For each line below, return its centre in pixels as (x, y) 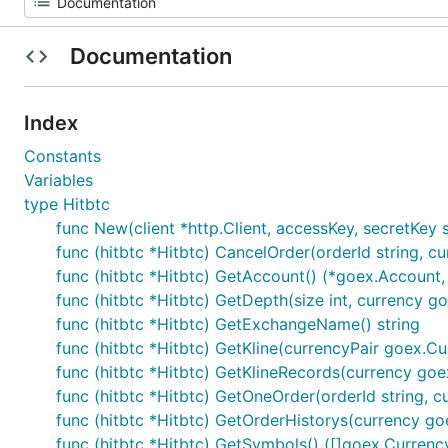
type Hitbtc (67, 204)
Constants (62, 156)
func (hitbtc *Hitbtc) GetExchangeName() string (238, 324)
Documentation (150, 56)
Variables (58, 180)
